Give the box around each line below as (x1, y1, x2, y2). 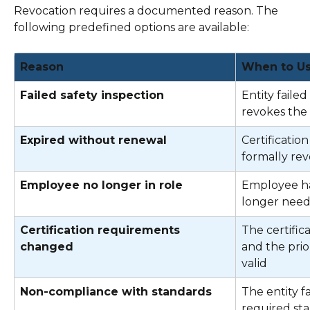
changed (20, 239, 73, 253)
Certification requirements (20, 223, 183, 237)
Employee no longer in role (20, 178, 183, 192)
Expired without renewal (20, 133, 167, 147)
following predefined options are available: (14, 20, 252, 34)
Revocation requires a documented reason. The (14, 3, 281, 17)
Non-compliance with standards (20, 284, 212, 298)
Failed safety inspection (20, 88, 164, 102)
